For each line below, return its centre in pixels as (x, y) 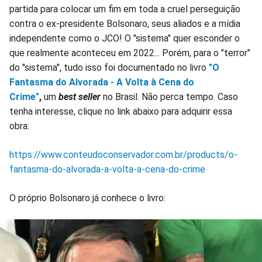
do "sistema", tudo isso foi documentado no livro (109, 68)
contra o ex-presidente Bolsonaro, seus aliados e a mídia (125, 24)
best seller (80, 97)
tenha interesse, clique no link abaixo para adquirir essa (121, 112)
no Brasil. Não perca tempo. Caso (169, 97)
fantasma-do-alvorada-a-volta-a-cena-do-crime (107, 170)
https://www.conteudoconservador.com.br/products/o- (123, 155)
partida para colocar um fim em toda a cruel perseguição (125, 9)
